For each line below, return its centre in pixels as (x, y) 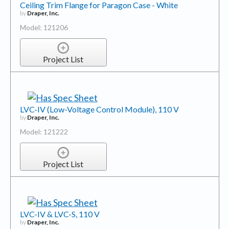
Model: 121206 (44, 27)
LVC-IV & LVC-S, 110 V (60, 214)
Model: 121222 (44, 132)
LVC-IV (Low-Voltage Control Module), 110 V (99, 109)
